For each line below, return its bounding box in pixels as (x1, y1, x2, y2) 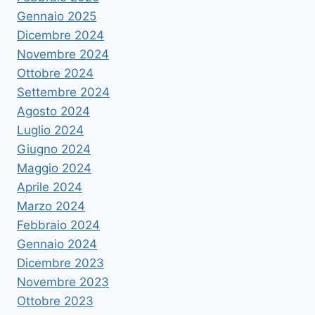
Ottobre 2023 (17, 293, 94, 308)
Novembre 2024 (17, 46, 109, 61)
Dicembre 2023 (17, 255, 104, 270)
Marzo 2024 (17, 198, 85, 213)
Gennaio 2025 (17, 8, 96, 23)
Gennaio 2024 (17, 236, 97, 251)
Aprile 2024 (17, 179, 82, 194)
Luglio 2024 (17, 122, 84, 137)
